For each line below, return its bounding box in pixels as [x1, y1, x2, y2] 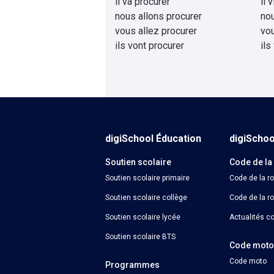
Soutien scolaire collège [105, 193, 187, 202]
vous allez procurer [115, 25, 197, 37]
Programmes [105, 260, 160, 270]
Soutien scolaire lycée [105, 213, 180, 221]
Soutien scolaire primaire [105, 174, 190, 182]
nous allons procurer [115, 10, 202, 22]
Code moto [229, 257, 267, 265]
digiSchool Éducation [105, 133, 201, 144]
